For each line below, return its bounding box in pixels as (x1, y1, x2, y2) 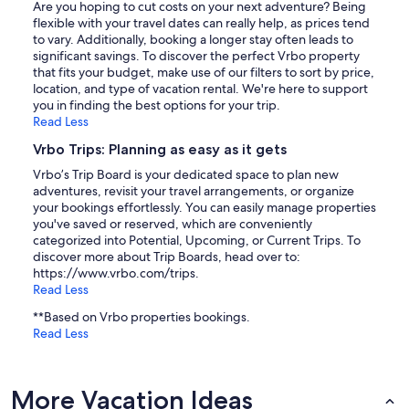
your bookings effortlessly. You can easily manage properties (33, 199, 376, 216)
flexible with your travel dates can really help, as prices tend (33, 15, 370, 32)
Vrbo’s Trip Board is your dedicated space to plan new (33, 166, 339, 184)
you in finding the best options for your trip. (33, 97, 280, 114)
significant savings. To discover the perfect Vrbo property (33, 47, 360, 65)
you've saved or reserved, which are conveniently (33, 215, 312, 233)
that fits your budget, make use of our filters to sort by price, (33, 64, 374, 81)
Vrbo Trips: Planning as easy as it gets (33, 141, 287, 159)
